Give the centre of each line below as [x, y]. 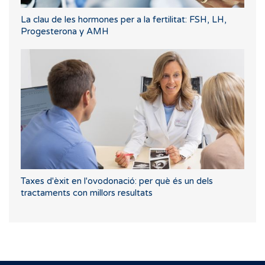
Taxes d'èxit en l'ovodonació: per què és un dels [117, 181]
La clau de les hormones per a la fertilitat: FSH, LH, [124, 19]
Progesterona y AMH [65, 31]
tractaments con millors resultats [87, 193]
